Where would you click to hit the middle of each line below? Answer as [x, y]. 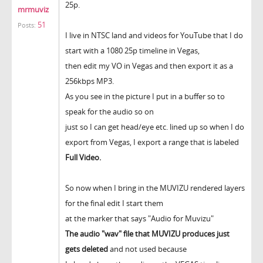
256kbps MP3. [90, 81]
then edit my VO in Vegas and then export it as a [149, 65]
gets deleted [87, 249]
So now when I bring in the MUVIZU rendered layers [155, 188]
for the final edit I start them [114, 203]
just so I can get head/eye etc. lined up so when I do [155, 127]
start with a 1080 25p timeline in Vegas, [132, 50]
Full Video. [83, 157]
